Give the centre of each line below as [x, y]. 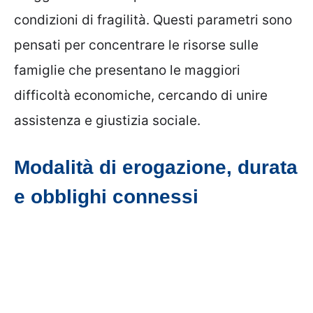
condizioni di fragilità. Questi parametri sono [153, 20]
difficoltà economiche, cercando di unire [141, 95]
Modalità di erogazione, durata [156, 168]
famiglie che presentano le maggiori [127, 70]
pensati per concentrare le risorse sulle [136, 45]
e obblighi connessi [106, 197]
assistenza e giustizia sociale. [107, 120]
